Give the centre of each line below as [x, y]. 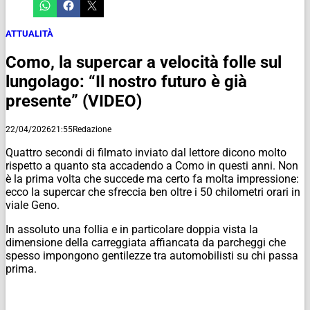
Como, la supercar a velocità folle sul [144, 62]
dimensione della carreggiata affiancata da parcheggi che [146, 242]
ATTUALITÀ [29, 33]
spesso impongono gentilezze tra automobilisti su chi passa [152, 255]
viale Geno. [33, 205]
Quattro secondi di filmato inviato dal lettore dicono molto [146, 152]
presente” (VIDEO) [74, 101]
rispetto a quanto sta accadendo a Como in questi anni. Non [152, 165]
